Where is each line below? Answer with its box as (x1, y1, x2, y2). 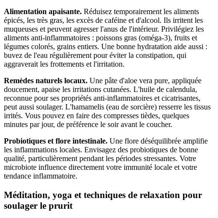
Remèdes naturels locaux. (4, 76, 88, 85)
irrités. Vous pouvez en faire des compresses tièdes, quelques (4, 111, 189, 120)
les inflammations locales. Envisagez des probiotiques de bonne (4, 145, 198, 154)
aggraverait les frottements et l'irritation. (4, 59, 125, 68)
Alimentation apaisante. (4, 7, 82, 16)
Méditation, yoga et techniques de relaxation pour (4, 189, 202, 200)
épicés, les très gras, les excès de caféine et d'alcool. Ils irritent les (4, 16, 203, 24)
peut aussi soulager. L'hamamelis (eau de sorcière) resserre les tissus (4, 102, 211, 111)
